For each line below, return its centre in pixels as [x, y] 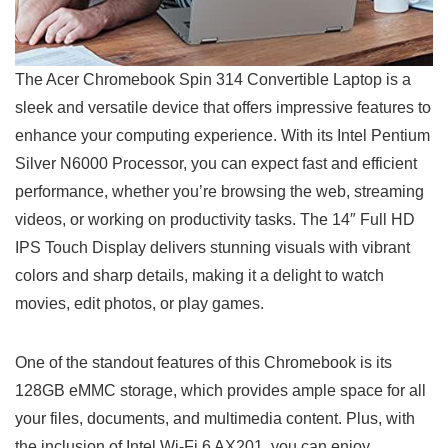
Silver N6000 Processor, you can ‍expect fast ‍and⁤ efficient [216, 164]
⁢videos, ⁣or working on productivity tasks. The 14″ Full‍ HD [215, 220]
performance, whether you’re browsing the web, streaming [219, 192]
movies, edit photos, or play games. [139, 304]
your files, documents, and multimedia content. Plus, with [215, 419]
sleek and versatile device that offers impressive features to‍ [223, 108]
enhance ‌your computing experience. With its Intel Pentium [222, 136]
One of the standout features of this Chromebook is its [203, 363]
